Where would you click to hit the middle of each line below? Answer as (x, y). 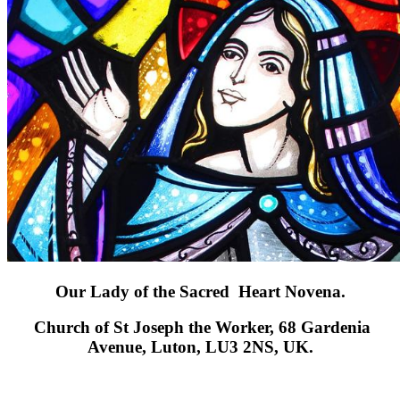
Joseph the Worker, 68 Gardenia (252, 328)
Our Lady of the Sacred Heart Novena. (200, 291)
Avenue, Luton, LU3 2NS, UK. (200, 347)
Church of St (81, 328)
